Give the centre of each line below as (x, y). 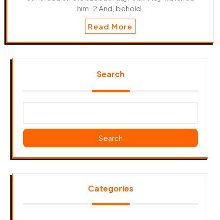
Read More (110, 26)
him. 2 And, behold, (110, 8)
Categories (110, 188)
